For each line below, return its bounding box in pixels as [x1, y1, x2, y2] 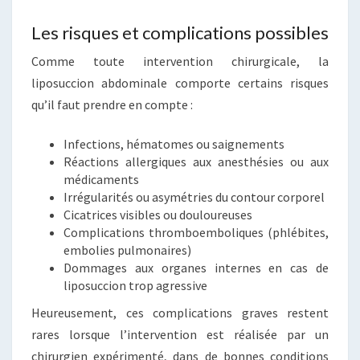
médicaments [63, 171, 139, 188]
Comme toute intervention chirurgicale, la [31, 53, 329, 70]
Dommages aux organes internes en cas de [63, 260, 329, 276]
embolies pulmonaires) [63, 242, 191, 259]
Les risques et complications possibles [31, 22, 329, 44]
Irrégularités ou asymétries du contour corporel [63, 189, 325, 206]
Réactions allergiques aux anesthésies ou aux [63, 153, 329, 170]
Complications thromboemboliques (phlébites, [63, 224, 329, 241]
